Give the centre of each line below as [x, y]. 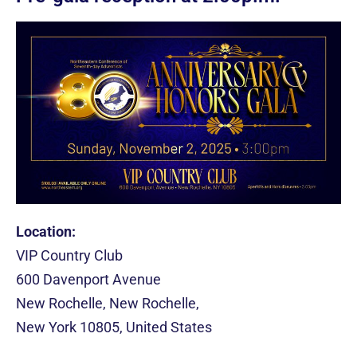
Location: [46, 232]
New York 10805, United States [114, 328]
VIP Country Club [69, 256]
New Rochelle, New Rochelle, [108, 304]
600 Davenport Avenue [88, 280]
